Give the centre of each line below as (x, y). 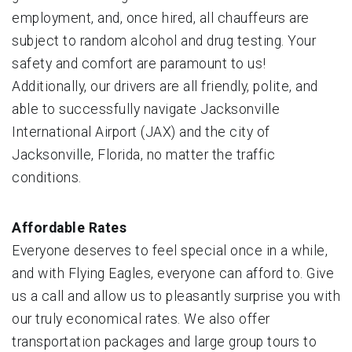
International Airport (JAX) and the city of (141, 132)
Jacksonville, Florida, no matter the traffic (143, 154)
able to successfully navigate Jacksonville (146, 109)
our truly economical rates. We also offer (141, 319)
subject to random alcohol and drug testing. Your (164, 40)
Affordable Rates (69, 227)
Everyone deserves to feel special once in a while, (170, 250)
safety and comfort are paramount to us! (139, 63)
